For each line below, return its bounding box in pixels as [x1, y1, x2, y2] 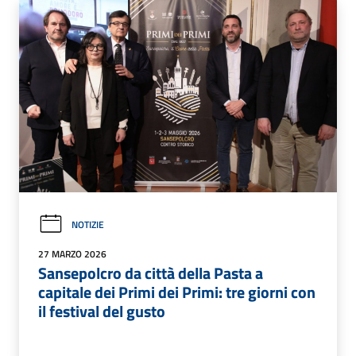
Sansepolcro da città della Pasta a [38, 260, 263, 285]
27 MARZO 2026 [38, 246, 106, 261]
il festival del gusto [38, 298, 165, 323]
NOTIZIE [72, 216, 104, 232]
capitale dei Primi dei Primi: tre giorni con [38, 279, 315, 304]
